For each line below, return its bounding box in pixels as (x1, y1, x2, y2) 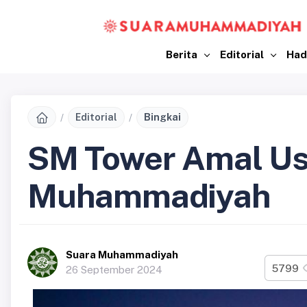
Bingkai (144, 111, 181, 123)
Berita (166, 48, 200, 60)
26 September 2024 (66, 264, 162, 276)
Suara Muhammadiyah (66, 249, 178, 261)
